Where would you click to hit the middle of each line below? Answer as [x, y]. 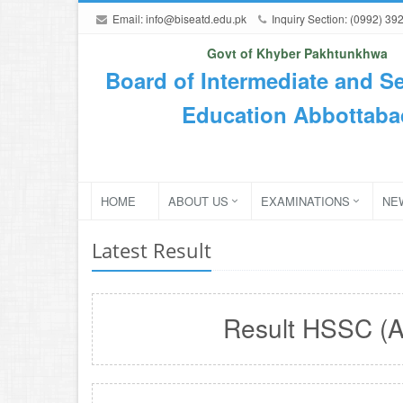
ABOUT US [198, 201]
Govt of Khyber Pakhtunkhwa [298, 53]
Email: [128, 18]
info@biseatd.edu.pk [196, 18]
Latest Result [152, 250]
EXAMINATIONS [305, 201]
